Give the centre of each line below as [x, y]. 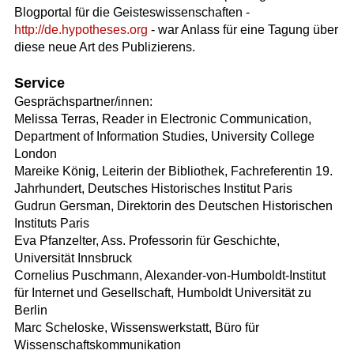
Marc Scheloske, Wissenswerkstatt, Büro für [136, 328]
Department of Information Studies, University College [164, 137]
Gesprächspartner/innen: [83, 102]
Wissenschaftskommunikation [97, 345]
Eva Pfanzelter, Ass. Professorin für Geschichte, [147, 241]
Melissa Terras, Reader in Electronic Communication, [162, 119]
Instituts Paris [51, 224]
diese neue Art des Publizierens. [104, 47]
